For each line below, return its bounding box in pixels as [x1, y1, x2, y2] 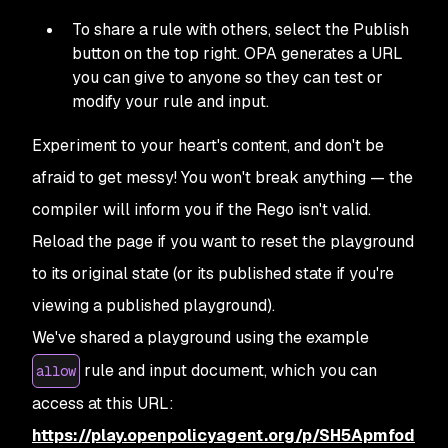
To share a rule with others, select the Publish [72, 18, 409, 40]
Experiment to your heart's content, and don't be [32, 134, 384, 156]
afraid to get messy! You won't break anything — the [32, 166, 413, 188]
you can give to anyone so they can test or [72, 66, 383, 88]
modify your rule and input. [72, 90, 269, 112]
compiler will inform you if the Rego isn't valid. [32, 198, 371, 220]
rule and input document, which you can [80, 359, 377, 381]
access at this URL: [32, 392, 174, 414]
